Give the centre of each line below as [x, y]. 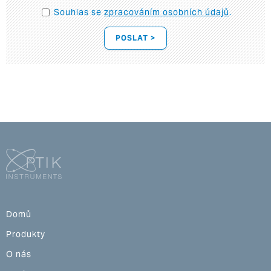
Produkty [26, 234]
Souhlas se [79, 12]
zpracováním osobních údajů [167, 12]
